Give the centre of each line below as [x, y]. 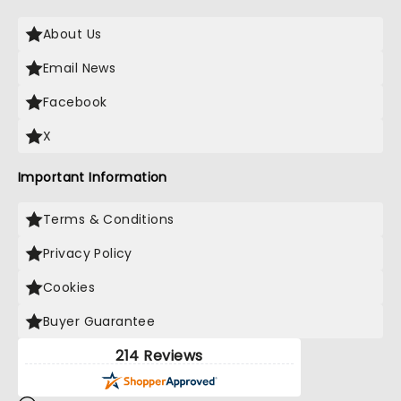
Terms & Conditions [109, 219]
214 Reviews [159, 356]
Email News [80, 68]
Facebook [75, 102]
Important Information [93, 177]
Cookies [69, 287]
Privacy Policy [88, 253]
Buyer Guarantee [99, 321]
